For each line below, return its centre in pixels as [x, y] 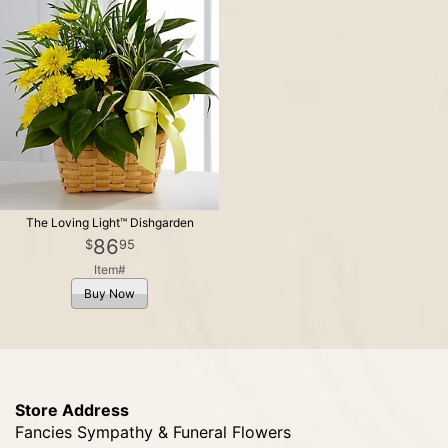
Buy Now [109, 293]
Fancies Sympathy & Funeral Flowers [153, 432]
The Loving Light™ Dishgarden [109, 222]
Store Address [72, 410]
